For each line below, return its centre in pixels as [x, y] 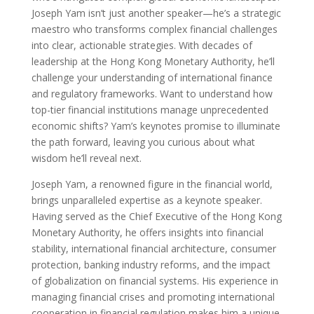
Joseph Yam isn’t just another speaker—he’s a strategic [156, 13]
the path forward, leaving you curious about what [143, 142]
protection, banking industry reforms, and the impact [151, 264]
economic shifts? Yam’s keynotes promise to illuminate [156, 125]
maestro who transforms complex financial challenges [154, 29]
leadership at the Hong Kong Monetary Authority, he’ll [153, 61]
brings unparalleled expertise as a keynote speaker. [146, 200]
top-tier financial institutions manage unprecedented [150, 109]
